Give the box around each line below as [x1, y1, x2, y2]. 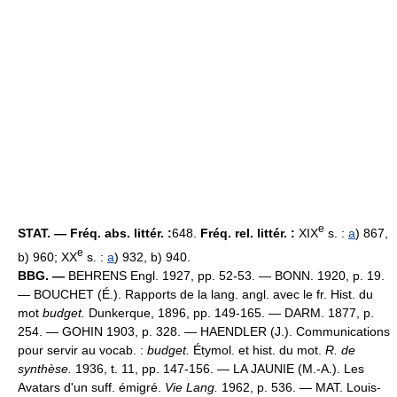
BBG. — [18, 268, 65, 283]
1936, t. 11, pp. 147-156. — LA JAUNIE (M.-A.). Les [72, 361, 364, 376]
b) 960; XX [18, 249, 77, 264]
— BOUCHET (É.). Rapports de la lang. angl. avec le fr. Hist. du [18, 286, 373, 301]
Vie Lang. [165, 379, 218, 394]
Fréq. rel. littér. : [200, 225, 299, 240]
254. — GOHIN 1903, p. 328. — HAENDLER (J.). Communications [18, 323, 390, 339]
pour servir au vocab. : [18, 342, 147, 357]
